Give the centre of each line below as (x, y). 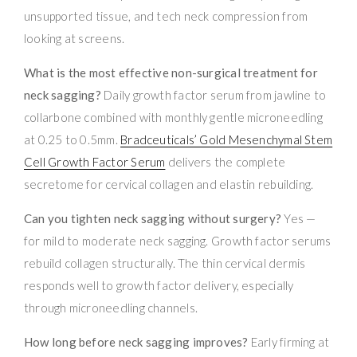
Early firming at (289, 342)
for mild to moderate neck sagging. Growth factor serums (178, 241)
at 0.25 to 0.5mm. (73, 140)
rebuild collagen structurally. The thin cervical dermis (165, 263)
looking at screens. (75, 39)
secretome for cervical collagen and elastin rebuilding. (169, 184)
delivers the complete (226, 162)
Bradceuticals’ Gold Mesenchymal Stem (227, 140)
